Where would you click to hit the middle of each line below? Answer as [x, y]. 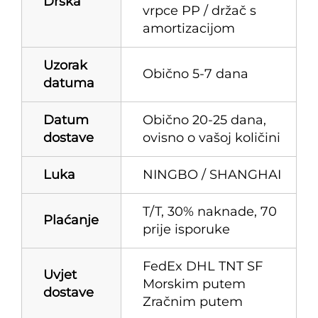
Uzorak [65, 65]
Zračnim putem [193, 301]
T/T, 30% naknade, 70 [210, 211]
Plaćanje [71, 220]
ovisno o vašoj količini [212, 137]
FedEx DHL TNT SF [203, 266]
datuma [69, 83]
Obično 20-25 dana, [204, 120]
